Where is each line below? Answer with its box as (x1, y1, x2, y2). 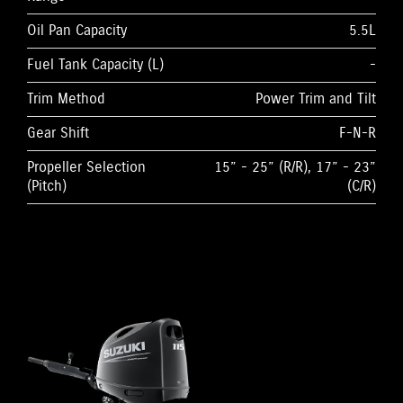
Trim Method (27, 89, 105, 109)
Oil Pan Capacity (27, 21, 127, 40)
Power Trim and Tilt (255, 89, 376, 109)
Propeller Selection (27, 157, 146, 177)
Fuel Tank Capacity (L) (27, 55, 164, 75)
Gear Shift (27, 123, 89, 143)
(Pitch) (27, 176, 67, 196)
